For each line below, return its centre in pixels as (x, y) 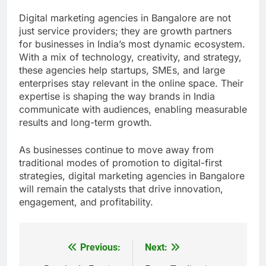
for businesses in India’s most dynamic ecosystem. (132, 44)
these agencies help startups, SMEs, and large (122, 70)
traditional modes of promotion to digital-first (121, 163)
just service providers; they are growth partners (125, 31)
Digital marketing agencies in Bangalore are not (125, 18)
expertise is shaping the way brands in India (117, 96)
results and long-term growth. (85, 123)
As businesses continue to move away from (116, 150)
